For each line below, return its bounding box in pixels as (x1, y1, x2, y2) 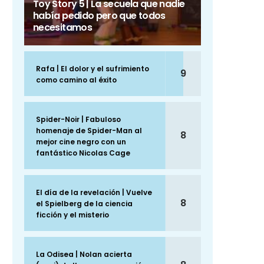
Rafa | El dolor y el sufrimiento (36, 64, 149, 74)
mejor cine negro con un (36, 137, 126, 147)
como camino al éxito (36, 75, 117, 85)
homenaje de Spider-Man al (36, 126, 142, 136)
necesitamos (33, 21, 92, 35)
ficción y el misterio (36, 210, 109, 220)
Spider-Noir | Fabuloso (36, 114, 121, 125)
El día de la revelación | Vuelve (36, 187, 152, 198)
